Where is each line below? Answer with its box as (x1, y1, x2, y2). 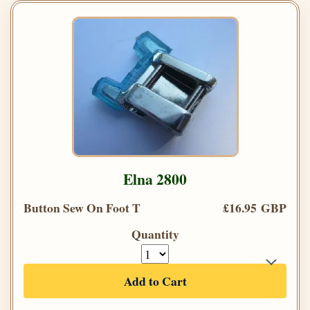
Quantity (131, 225, 179, 244)
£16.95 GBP (223, 199, 286, 217)
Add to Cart (123, 272, 187, 291)
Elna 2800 (123, 168, 187, 190)
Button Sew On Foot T (24, 199, 140, 217)
